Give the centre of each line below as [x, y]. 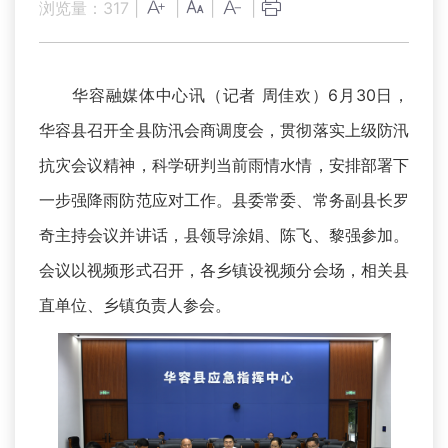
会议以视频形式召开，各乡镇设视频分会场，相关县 [224, 270]
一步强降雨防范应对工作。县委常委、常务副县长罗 [224, 200]
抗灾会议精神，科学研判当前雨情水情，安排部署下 [224, 165]
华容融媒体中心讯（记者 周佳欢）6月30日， [224, 95]
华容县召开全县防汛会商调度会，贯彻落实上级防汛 [224, 130]
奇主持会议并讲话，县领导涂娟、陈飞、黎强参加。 [224, 235]
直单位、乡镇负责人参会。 [135, 305]
